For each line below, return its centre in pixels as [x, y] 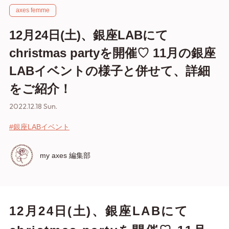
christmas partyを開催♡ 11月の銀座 [112, 53]
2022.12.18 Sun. [33, 107]
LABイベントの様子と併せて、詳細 [109, 71]
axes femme [32, 10]
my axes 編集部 [65, 155]
